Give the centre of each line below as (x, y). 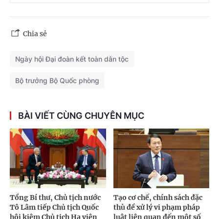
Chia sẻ (35, 33)
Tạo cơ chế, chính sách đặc (158, 198)
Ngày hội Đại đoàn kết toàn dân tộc (72, 59)
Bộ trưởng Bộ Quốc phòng (57, 80)
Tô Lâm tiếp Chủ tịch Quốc (54, 208)
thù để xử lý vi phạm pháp (156, 208)
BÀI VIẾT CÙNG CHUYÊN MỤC (81, 115)
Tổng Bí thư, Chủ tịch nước (55, 198)
